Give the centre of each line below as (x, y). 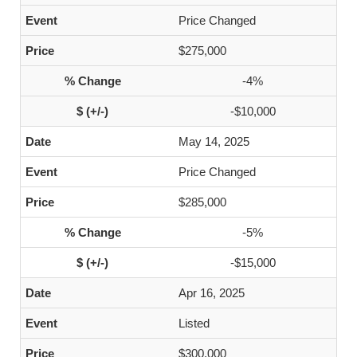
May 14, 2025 (214, 141)
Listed (194, 323)
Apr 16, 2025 (212, 293)
